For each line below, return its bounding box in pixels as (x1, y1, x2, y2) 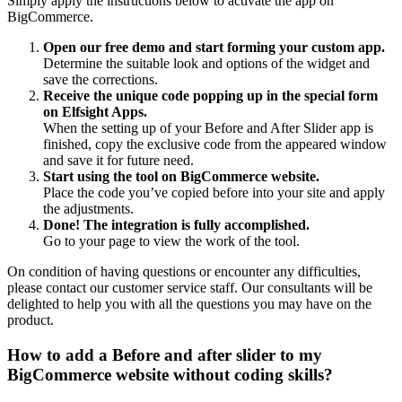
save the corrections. (43, 71, 158, 87)
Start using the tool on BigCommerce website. (43, 168, 319, 184)
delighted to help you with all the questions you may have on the (7, 295, 371, 311)
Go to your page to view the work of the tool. (43, 232, 300, 249)
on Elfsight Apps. (43, 103, 147, 119)
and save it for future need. (43, 152, 194, 168)
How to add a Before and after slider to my (7, 345, 322, 364)
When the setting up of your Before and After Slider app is (43, 119, 373, 135)
